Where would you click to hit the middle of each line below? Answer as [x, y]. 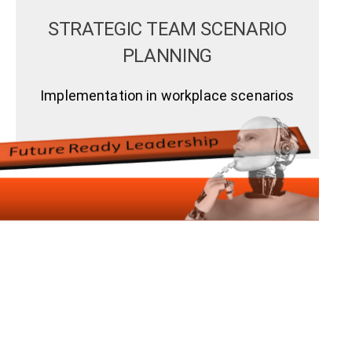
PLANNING [167, 55]
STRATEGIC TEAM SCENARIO [167, 29]
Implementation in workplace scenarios [167, 95]
